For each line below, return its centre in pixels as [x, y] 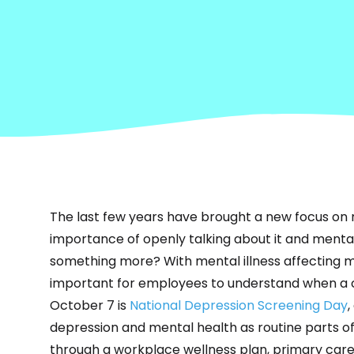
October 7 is [90, 305]
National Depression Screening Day [239, 305]
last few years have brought [164, 217]
